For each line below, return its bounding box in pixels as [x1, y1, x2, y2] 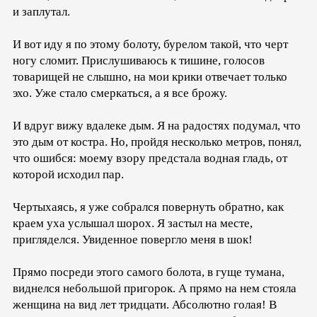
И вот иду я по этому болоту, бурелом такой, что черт [13, 38, 288, 52]
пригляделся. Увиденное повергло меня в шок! [13, 233, 253, 247]
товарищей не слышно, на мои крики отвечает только [13, 70, 287, 84]
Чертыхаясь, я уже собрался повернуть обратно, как [13, 200, 284, 214]
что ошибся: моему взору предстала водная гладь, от [13, 151, 287, 166]
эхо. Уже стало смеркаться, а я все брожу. [13, 86, 227, 100]
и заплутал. [13, 5, 70, 19]
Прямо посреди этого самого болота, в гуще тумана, [13, 265, 284, 279]
